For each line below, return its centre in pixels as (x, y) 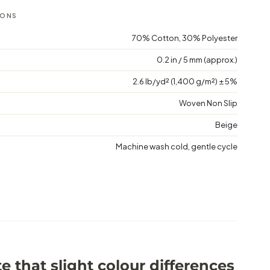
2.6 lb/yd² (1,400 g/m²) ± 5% (185, 81)
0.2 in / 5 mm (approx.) (197, 59)
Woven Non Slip (209, 103)
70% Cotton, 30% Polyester (185, 38)
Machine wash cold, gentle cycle (177, 146)
